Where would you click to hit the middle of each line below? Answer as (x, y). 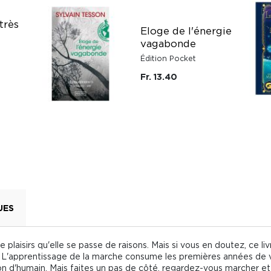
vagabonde (168, 44)
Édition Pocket (168, 59)
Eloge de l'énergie (186, 31)
